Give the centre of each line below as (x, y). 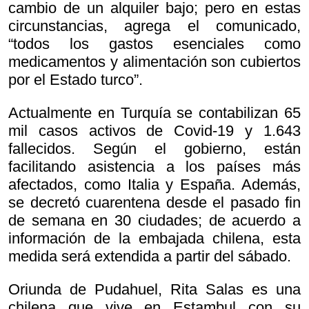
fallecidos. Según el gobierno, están (154, 149)
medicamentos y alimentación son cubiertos (154, 62)
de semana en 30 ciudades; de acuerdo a (154, 221)
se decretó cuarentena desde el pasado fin (154, 203)
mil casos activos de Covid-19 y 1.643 (154, 131)
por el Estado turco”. (76, 80)
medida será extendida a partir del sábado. (150, 257)
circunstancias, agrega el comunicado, (154, 26)
